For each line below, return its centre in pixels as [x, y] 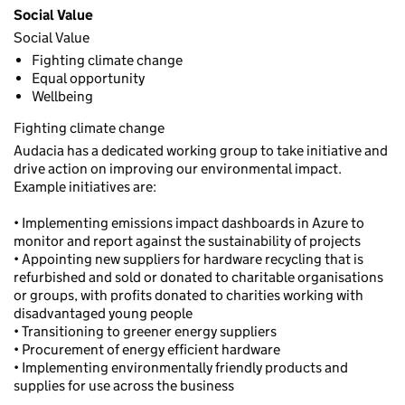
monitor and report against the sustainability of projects [187, 241]
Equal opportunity [88, 78]
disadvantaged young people [103, 313]
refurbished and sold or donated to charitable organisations [198, 277]
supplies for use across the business [124, 386]
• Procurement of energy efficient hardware [147, 349]
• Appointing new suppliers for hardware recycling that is [188, 259]
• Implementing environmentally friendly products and [181, 367]
